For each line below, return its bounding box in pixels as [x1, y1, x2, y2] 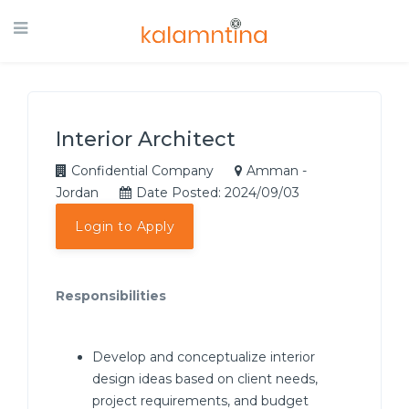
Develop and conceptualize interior [92, 349, 315, 365]
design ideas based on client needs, [92, 371, 318, 387]
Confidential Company [71, 163, 214, 179]
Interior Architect [56, 127, 236, 152]
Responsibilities [56, 288, 166, 304]
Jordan [56, 184, 99, 201]
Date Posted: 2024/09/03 [136, 184, 303, 201]
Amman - [246, 163, 307, 179]
